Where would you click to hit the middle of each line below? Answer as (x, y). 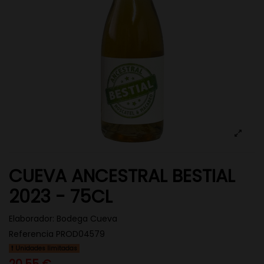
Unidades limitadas (46, 248)
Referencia (31, 234)
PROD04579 (80, 234)
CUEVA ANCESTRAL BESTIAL (122, 176)
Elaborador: (32, 219)
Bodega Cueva (87, 219)
